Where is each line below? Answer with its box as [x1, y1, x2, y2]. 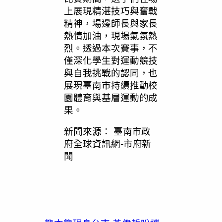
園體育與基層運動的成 [64, 92, 158, 103]
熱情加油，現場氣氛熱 [64, 30, 158, 41]
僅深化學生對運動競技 [64, 55, 158, 66]
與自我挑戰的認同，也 [64, 67, 158, 78]
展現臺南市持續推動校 [64, 80, 158, 91]
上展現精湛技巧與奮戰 [64, 5, 158, 16]
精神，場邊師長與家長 [64, 18, 158, 29]
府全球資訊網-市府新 [64, 139, 152, 150]
